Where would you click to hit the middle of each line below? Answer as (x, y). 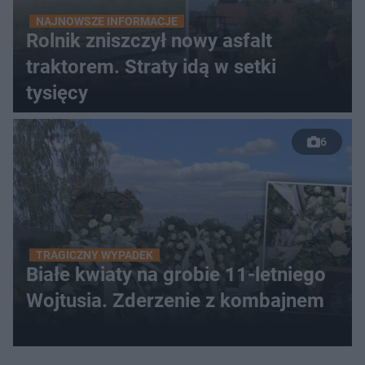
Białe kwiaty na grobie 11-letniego (176, 275)
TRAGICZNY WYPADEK (95, 255)
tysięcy (57, 93)
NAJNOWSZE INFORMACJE (107, 21)
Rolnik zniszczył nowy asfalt (149, 41)
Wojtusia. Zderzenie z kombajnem (175, 301)
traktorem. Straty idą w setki (151, 67)
